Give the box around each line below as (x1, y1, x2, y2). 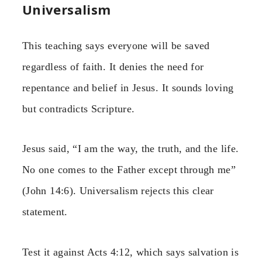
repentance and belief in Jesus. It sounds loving (22, 82, 234, 94)
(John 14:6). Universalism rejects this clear (22, 185, 214, 197)
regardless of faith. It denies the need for (22, 61, 204, 73)
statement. (22, 206, 68, 218)
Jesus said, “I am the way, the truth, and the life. (22, 143, 239, 155)
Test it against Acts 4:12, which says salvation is (22, 246, 239, 258)
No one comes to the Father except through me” (22, 164, 236, 176)
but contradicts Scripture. (22, 103, 135, 115)
